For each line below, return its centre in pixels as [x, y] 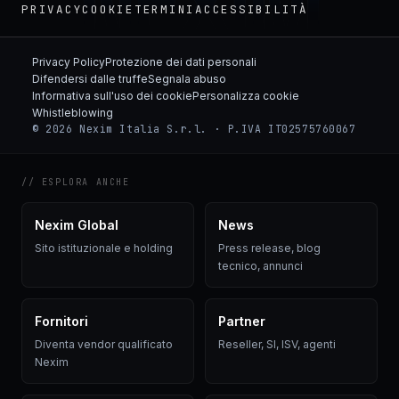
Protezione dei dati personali [181, 62]
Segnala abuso [187, 79]
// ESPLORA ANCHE [76, 183]
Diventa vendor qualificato [104, 345]
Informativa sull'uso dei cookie [112, 96]
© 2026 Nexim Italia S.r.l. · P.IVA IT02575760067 [194, 129]
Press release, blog [269, 248]
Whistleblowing [73, 113]
